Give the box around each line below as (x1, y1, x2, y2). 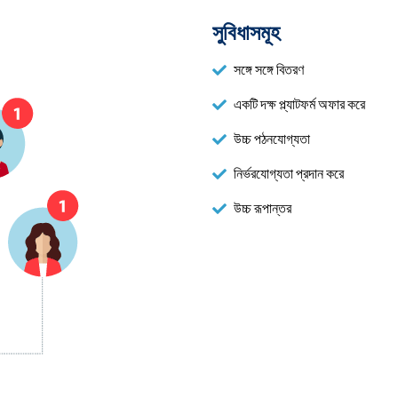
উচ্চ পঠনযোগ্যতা (234, 131, 310, 147)
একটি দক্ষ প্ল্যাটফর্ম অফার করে (234, 97, 365, 113)
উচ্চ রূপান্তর (234, 201, 291, 217)
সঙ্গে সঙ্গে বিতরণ (234, 62, 304, 78)
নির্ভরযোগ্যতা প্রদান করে (234, 166, 344, 182)
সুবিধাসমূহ (212, 21, 280, 45)
